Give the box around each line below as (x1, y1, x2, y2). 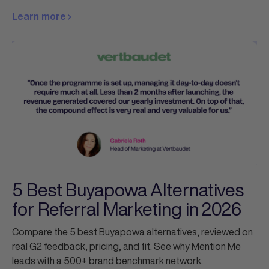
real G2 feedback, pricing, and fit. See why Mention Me (12, 239, 241, 254)
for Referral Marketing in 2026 (12, 196, 241, 223)
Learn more (12, 11, 68, 22)
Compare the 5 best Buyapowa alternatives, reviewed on (12, 225, 253, 240)
